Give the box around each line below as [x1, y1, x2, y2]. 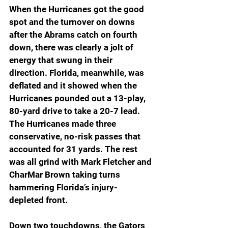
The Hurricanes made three [9, 119, 118, 129]
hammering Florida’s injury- [9, 182, 118, 193]
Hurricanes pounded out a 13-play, [9, 93, 148, 104]
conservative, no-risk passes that [9, 131, 142, 142]
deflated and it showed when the [9, 80, 139, 91]
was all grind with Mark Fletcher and [9, 157, 154, 167]
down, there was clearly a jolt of [9, 42, 135, 53]
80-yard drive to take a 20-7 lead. [9, 106, 142, 117]
